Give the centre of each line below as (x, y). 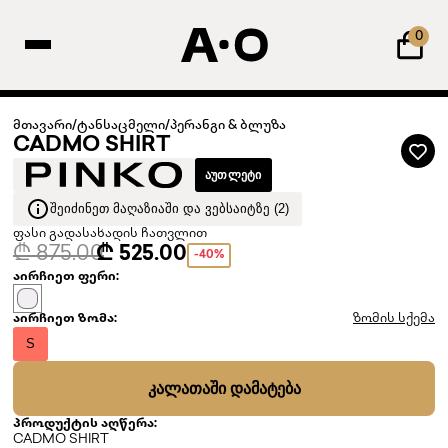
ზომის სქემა (394, 319)
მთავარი (42, 126)
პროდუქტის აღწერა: (85, 424)
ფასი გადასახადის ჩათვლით (110, 234)
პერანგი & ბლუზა (228, 126)
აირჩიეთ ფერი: (66, 277)
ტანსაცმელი (121, 126)
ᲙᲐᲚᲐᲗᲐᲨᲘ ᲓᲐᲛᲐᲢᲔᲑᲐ (224, 388)
